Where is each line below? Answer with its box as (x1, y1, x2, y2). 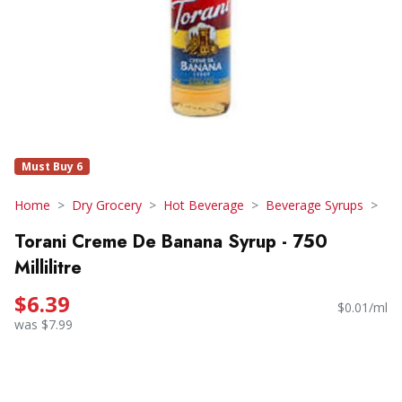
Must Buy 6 (22, 159, 83, 174)
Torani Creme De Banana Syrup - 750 (14, 228, 328, 255)
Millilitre (14, 254, 82, 281)
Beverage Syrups (266, 197, 363, 214)
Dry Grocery (72, 197, 142, 214)
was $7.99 (14, 316, 73, 334)
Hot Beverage (163, 197, 244, 214)
